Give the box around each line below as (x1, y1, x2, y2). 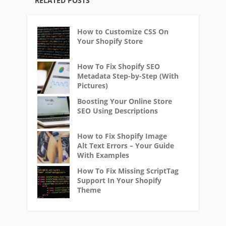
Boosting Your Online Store (77, 96, 172, 106)
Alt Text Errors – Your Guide (77, 141, 174, 150)
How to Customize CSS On (77, 27, 168, 36)
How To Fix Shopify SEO (77, 62, 160, 71)
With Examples (77, 150, 129, 160)
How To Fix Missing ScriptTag (77, 166, 179, 176)
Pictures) (77, 81, 108, 90)
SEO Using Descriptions (77, 106, 158, 116)
